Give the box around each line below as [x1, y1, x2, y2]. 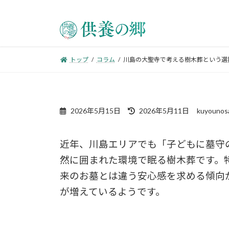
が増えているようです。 [60, 186, 165, 197]
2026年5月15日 [70, 106, 121, 115]
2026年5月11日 [139, 106, 190, 115]
